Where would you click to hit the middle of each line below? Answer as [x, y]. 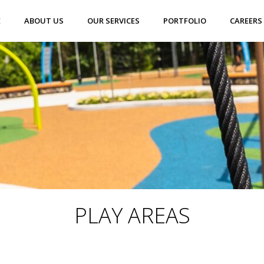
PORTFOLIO [185, 21]
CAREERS [246, 21]
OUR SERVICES [113, 21]
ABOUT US [44, 21]
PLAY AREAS [132, 215]
